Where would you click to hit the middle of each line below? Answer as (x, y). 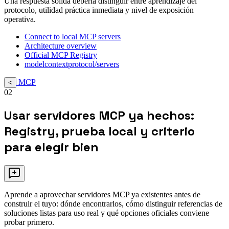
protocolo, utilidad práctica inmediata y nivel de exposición (99, 10)
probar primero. (29, 222)
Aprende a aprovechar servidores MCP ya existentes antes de (102, 194)
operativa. (20, 19)
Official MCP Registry (61, 55)
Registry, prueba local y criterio (99, 131)
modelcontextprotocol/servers (72, 64)
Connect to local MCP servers (73, 36)
